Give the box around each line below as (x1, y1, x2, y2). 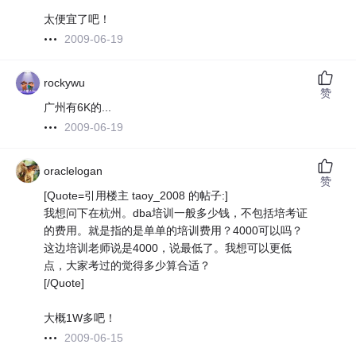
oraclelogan (44, 164, 103, 178)
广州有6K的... (44, 101, 112, 114)
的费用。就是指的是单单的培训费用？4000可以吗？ (44, 224, 304, 238)
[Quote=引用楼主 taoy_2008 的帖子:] (44, 189, 229, 203)
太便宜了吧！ (44, 13, 111, 26)
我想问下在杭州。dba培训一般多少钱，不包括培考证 (44, 207, 308, 220)
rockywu (44, 76, 86, 90)
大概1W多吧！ (44, 311, 117, 325)
